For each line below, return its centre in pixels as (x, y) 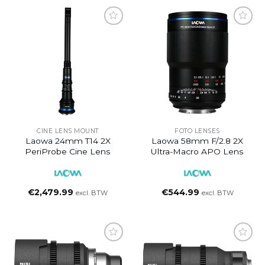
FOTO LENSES (197, 131)
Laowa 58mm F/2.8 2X (197, 141)
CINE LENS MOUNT (68, 131)
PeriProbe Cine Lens (68, 152)
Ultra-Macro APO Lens (197, 152)
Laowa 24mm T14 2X (68, 141)
